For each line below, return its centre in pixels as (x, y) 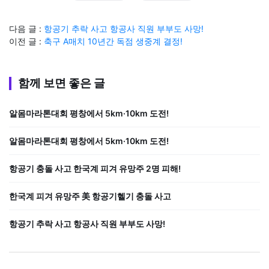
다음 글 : (26, 28)
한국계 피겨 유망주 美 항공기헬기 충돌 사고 (90, 196)
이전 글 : (26, 41)
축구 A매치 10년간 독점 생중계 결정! (113, 41)
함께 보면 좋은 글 (62, 83)
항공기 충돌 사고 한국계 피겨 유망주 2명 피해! (95, 169)
